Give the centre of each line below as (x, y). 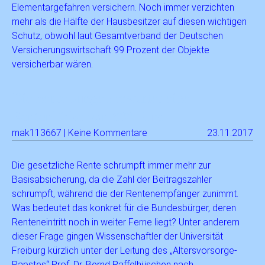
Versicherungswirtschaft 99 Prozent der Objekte (111, 50)
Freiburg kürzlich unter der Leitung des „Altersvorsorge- (125, 251)
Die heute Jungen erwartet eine (101, 98)
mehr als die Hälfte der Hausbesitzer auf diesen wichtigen (129, 22)
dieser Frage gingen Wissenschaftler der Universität (117, 236)
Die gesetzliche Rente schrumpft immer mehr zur (111, 165)
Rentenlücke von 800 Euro (88, 117)
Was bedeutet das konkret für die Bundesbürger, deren (124, 208)
